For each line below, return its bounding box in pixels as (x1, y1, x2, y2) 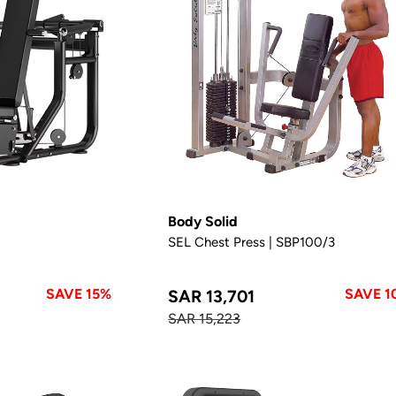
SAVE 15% (46, 285, 112, 302)
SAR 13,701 (168, 286, 255, 306)
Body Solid (168, 212, 239, 230)
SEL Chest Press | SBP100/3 (168, 233, 336, 249)
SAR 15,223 (168, 309, 241, 327)
